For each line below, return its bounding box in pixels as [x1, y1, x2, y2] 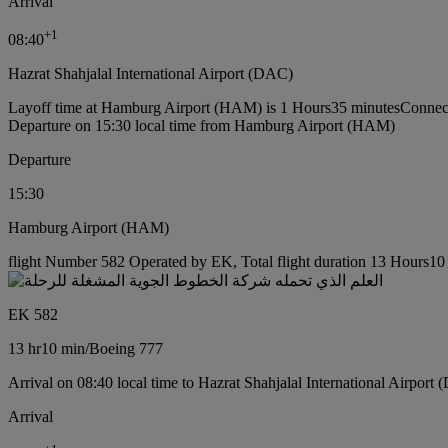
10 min [41, 340, 85, 358]
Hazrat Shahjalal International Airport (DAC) [8, 65, 293, 83]
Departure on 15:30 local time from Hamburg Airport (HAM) [8, 117, 395, 135]
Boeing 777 [89, 340, 163, 358]
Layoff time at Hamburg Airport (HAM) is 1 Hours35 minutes [8, 99, 400, 117]
